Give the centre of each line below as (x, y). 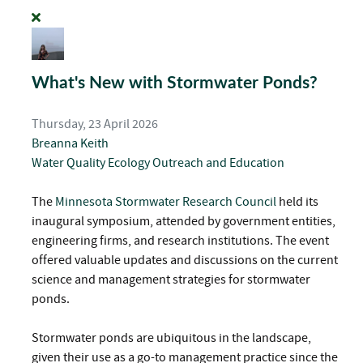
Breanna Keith (70, 143)
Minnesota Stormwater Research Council (166, 202)
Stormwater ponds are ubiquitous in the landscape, (171, 338)
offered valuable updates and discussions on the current (185, 260)
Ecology (129, 163)
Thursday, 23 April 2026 (95, 124)
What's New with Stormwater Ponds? (175, 82)
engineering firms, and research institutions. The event (180, 241)
